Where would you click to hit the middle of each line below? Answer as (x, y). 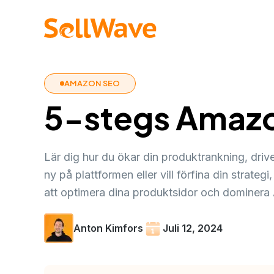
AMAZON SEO (92, 83)
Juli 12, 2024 (193, 228)
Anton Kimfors (108, 228)
